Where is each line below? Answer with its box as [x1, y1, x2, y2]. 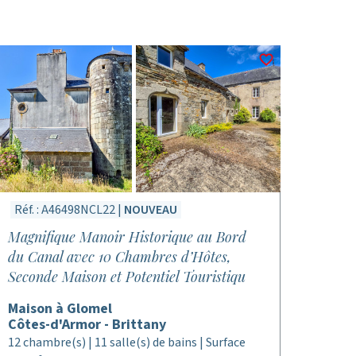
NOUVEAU [123, 201, 177, 219]
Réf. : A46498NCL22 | [14, 201, 124, 219]
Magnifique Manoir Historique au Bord [7, 227, 246, 246]
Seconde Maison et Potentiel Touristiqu [7, 267, 246, 286]
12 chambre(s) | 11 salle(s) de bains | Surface [7, 334, 246, 351]
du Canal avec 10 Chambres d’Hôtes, [7, 247, 231, 266]
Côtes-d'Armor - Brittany [7, 315, 166, 335]
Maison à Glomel [7, 299, 112, 319]
